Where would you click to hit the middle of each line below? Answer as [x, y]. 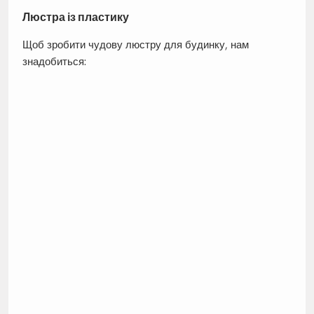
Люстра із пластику [75, 18]
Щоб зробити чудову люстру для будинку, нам [135, 45]
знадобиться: [54, 62]
